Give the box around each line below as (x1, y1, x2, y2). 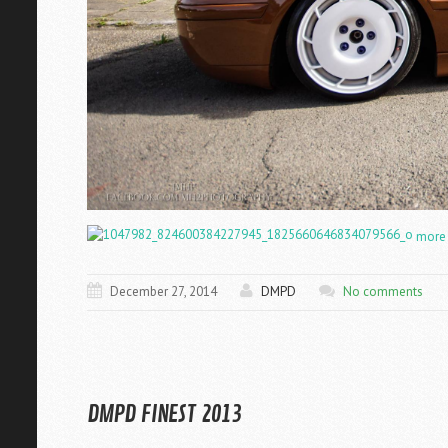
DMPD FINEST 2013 (87, 399, 241, 430)
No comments (343, 283, 423, 301)
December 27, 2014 (110, 283, 217, 301)
